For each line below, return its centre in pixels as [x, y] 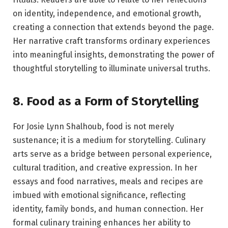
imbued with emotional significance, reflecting [99, 195]
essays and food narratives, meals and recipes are [108, 181]
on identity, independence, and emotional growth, [107, 14]
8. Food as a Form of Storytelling [106, 101]
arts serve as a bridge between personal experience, [112, 154]
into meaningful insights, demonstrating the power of [113, 55]
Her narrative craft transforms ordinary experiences [111, 41]
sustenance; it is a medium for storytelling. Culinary [109, 140]
